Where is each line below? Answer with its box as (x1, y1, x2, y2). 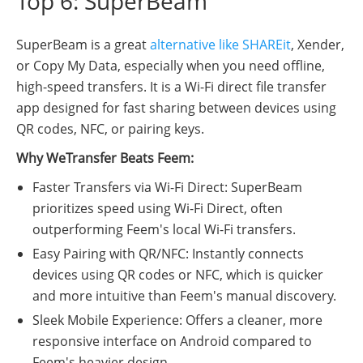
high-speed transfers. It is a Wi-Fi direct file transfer (16, 78, 327, 96)
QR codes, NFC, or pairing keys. (16, 120, 204, 139)
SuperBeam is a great (16, 36, 150, 54)
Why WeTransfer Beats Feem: (16, 149, 194, 168)
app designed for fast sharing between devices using (16, 99, 336, 117)
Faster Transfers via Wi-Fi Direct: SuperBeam (32, 178, 302, 197)
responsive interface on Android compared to (32, 332, 312, 351)
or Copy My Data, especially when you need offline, (16, 57, 325, 75)
